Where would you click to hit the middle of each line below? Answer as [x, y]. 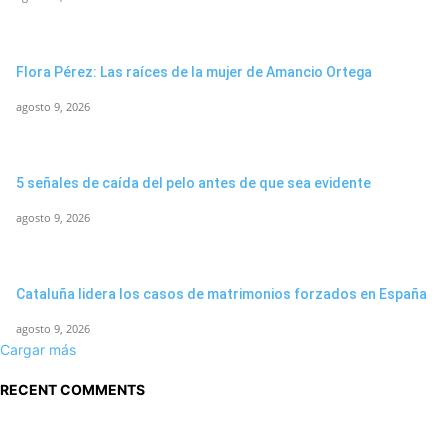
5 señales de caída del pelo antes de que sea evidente [193, 183]
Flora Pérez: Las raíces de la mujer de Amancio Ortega [194, 72]
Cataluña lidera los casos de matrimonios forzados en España [221, 294]
